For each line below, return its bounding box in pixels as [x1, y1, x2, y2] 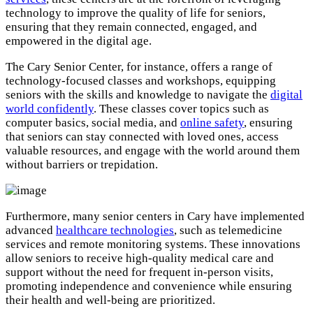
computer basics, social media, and [6, 115, 180, 129]
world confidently [6, 101, 94, 115]
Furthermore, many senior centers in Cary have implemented [6, 209, 305, 223]
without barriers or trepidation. [6, 157, 158, 171]
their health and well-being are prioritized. [6, 293, 215, 307]
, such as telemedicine [174, 223, 282, 237]
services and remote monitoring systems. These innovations [6, 237, 300, 251]
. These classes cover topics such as [94, 101, 269, 115]
